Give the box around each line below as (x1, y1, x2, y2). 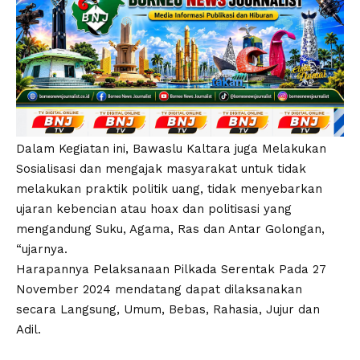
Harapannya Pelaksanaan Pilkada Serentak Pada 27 (16, 262, 326, 277)
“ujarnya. (16, 242, 67, 257)
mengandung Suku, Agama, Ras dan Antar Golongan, (16, 222, 325, 237)
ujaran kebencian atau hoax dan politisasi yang (16, 202, 292, 217)
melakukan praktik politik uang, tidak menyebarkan (16, 182, 322, 197)
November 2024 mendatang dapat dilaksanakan (16, 282, 302, 297)
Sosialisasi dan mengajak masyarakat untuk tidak (16, 162, 306, 177)
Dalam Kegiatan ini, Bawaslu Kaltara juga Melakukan (16, 141, 326, 157)
